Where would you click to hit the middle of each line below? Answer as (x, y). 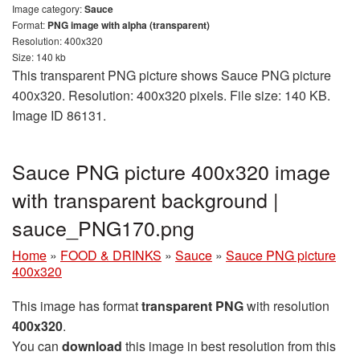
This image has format (77, 306)
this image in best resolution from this (229, 346)
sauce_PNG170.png (103, 227)
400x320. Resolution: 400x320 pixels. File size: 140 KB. (171, 95)
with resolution (286, 306)
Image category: (48, 8)
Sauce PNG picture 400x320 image (171, 171)
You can (37, 346)
